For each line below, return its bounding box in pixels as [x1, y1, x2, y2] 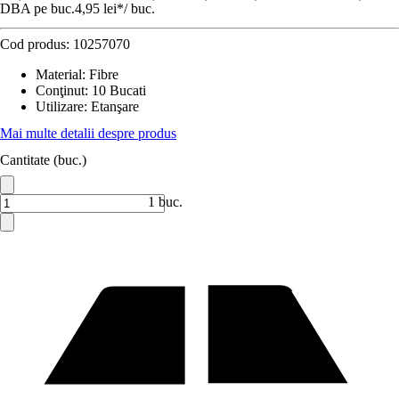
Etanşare [91, 99, 139, 114]
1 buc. [148, 194, 183, 209]
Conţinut [36, 83, 85, 98]
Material [36, 67, 82, 82]
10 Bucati [92, 83, 146, 98]
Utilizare [36, 99, 84, 114]
